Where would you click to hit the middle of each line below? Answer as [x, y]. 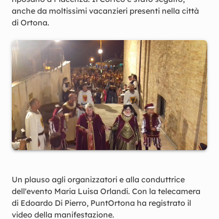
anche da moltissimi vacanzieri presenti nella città [105, 11]
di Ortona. [31, 22]
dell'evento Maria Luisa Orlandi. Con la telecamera [106, 191]
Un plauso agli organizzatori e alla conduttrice [98, 179]
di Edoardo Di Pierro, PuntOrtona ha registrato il [101, 203]
